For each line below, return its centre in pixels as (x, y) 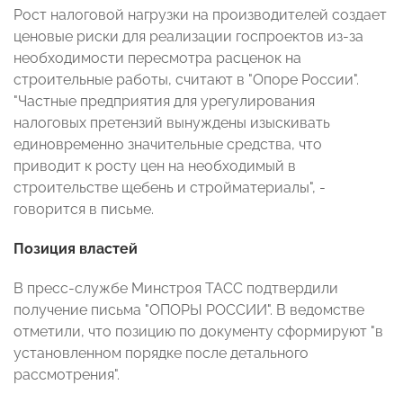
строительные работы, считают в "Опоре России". (186, 80)
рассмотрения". (67, 375)
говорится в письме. (84, 210)
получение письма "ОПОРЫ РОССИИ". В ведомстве (189, 310)
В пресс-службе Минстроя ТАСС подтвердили (176, 289)
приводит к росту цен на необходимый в (155, 166)
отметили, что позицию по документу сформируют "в (198, 332)
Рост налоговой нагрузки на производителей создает (200, 15)
